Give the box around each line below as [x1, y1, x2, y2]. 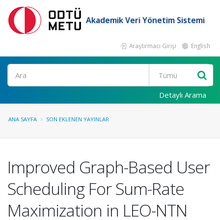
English [190, 42, 210, 50]
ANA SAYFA [8, 115, 37, 123]
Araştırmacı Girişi [128, 42, 176, 50]
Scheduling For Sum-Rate [7, 177, 184, 200]
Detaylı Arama [159, 90, 206, 100]
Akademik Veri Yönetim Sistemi [86, 14, 205, 26]
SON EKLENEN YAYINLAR [46, 115, 109, 123]
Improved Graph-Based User [7, 156, 210, 178]
